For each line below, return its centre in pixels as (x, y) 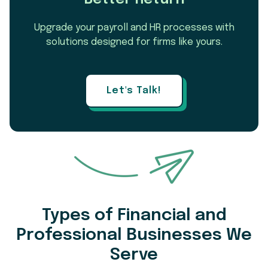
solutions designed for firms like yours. (134, 42)
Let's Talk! (134, 90)
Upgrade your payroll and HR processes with (134, 28)
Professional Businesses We (134, 235)
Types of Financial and (134, 215)
